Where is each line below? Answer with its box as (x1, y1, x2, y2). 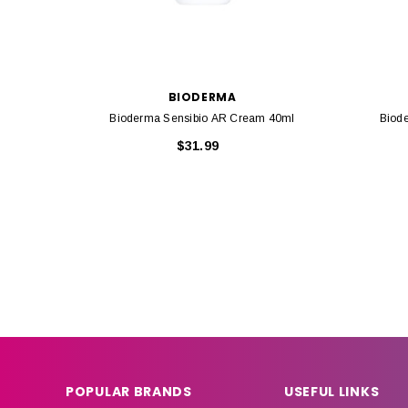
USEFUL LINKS (283, 382, 380, 402)
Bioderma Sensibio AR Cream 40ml (109, 112, 295, 126)
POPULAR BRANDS (66, 382, 192, 402)
